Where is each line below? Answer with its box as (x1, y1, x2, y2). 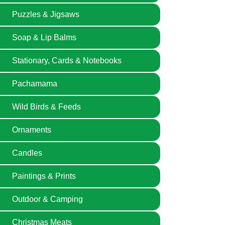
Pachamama (12, 79, 57, 88)
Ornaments (12, 126, 51, 134)
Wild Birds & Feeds (12, 102, 81, 111)
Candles (12, 149, 42, 157)
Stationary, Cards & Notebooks (12, 56, 122, 65)
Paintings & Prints (12, 172, 76, 180)
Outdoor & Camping (12, 195, 83, 203)
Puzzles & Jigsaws (12, 10, 79, 19)
